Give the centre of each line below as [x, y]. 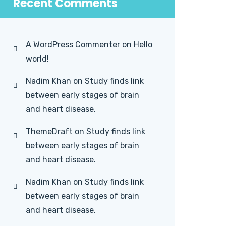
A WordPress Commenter [73, 45]
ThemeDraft [49, 131]
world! [37, 59]
